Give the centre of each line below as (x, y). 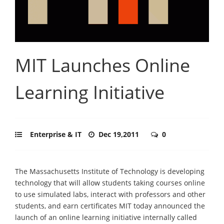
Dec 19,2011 (120, 134)
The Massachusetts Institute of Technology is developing (110, 171)
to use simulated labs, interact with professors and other (110, 194)
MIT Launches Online (102, 65)
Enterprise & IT (56, 134)
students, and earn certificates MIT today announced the (110, 205)
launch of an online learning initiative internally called (106, 217)
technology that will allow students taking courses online (110, 182)
